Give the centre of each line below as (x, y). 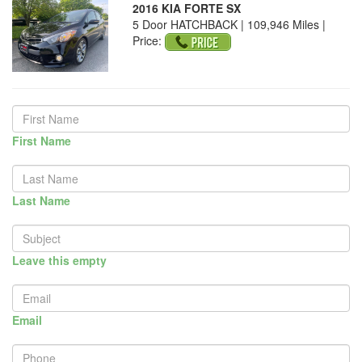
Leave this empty (59, 261)
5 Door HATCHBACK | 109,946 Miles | (229, 24)
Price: (147, 40)
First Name (42, 141)
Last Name (41, 201)
